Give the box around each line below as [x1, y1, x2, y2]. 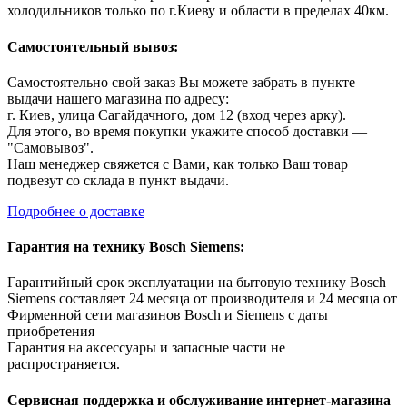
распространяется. [7, 356, 120, 372]
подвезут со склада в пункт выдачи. [7, 172, 229, 188]
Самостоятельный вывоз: [7, 38, 178, 55]
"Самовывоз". [7, 139, 94, 155]
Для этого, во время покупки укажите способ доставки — [7, 123, 367, 139]
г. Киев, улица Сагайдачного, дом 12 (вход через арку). [7, 106, 346, 123]
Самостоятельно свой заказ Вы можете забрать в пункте [7, 74, 355, 90]
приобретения [7, 323, 94, 340]
